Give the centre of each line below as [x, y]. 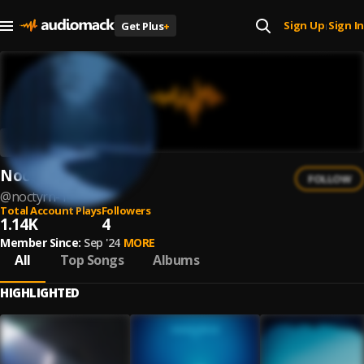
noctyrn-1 [39, 197]
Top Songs [91, 260]
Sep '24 [102, 243]
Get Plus [142, 26]
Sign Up [304, 25]
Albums [176, 260]
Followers [126, 210]
